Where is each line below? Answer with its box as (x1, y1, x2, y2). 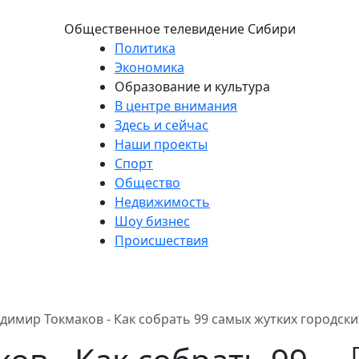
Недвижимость (115, 193, 210, 211)
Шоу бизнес (115, 212, 190, 230)
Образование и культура (115, 78, 270, 95)
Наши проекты (115, 135, 208, 153)
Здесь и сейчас (115, 116, 208, 134)
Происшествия (115, 232, 208, 249)
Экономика (115, 58, 184, 76)
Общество (115, 174, 180, 192)
